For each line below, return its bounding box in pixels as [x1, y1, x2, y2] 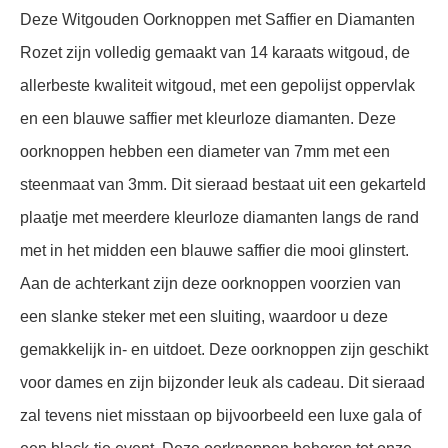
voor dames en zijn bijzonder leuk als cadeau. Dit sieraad [20, 373, 425, 391]
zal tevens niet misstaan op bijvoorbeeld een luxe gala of [20, 406, 421, 424]
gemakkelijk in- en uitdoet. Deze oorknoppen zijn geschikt [20, 340, 428, 358]
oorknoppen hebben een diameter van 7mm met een [20, 142, 390, 160]
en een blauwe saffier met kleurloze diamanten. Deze [20, 109, 396, 127]
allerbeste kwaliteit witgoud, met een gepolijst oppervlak [20, 76, 415, 94]
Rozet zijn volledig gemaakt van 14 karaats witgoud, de [20, 43, 410, 61]
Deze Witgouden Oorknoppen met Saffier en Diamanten [20, 10, 415, 28]
